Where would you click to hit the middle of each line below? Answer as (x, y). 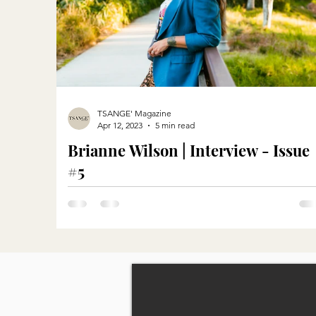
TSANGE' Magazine (134, 113)
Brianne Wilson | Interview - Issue (189, 150)
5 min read (175, 125)
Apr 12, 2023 (120, 125)
